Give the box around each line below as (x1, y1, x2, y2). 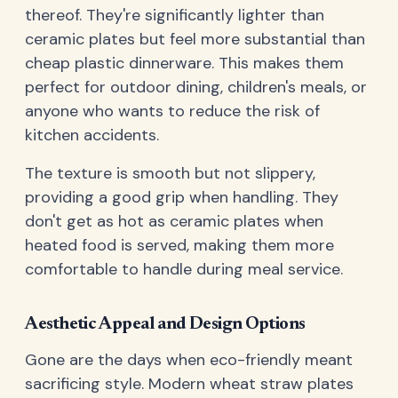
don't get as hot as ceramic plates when (25, 211, 323, 233)
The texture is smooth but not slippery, (25, 163, 315, 185)
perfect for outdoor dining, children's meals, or (25, 76, 367, 99)
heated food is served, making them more (25, 235, 334, 257)
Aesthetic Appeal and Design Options (25, 315, 306, 334)
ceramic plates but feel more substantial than (25, 28, 365, 51)
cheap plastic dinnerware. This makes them (25, 52, 344, 75)
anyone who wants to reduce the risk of (25, 100, 320, 123)
